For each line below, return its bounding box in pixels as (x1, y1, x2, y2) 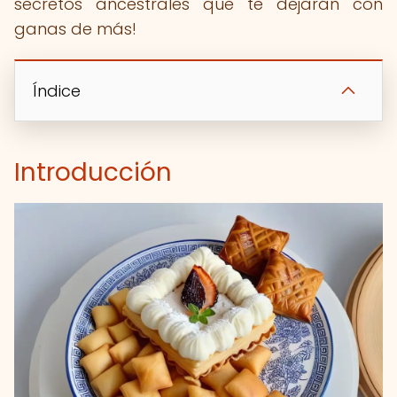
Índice (33, 80, 81, 102)
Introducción (14, 155, 172, 190)
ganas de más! (14, 18, 136, 40)
